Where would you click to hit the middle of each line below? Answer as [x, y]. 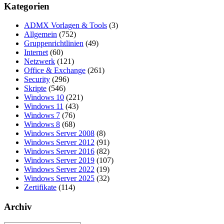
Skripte [35, 88]
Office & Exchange [55, 70]
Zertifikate [40, 187]
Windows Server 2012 [59, 142]
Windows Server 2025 [59, 178]
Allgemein [40, 34]
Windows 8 [42, 124]
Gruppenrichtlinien [54, 43]
